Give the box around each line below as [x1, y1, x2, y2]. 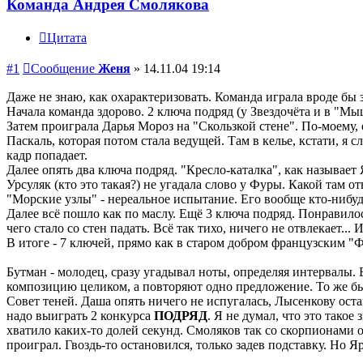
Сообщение [31, 62, 95, 76]
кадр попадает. [6, 148, 88, 163]
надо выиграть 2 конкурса [6, 309, 154, 323]
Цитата [47, 31, 87, 45]
